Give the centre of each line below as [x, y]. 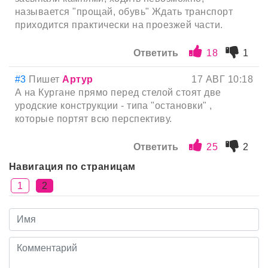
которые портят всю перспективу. [94, 119]
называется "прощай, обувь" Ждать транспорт [124, 12]
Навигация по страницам [72, 167]
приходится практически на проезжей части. [119, 25]
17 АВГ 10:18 [222, 80]
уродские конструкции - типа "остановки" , [114, 106]
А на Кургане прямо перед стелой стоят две [118, 93]
